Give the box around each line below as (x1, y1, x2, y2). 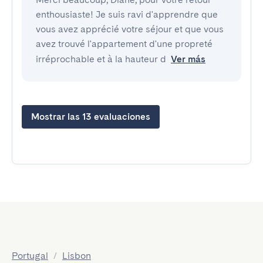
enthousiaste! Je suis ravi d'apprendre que (36, 9, 218, 20)
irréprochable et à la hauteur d (36, 53, 166, 65)
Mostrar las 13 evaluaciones (31, 111, 150, 122)
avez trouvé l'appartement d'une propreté (36, 38, 213, 49)
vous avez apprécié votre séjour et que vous (36, 23, 224, 35)
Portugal (12, 250, 48, 261)
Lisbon (62, 250, 91, 261)
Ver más (171, 53, 205, 65)
